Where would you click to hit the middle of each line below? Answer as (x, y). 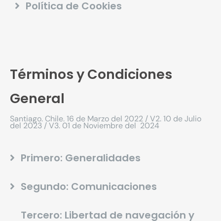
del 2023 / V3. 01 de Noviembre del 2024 (85, 125)
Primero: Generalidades (81, 158)
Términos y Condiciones (91, 74)
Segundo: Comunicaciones (89, 187)
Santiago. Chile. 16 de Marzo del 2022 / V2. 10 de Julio (106, 118)
